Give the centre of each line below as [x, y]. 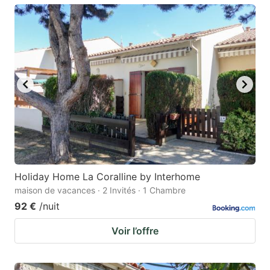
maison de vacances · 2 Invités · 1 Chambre [100, 190]
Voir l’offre [135, 231]
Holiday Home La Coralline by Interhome [107, 177]
